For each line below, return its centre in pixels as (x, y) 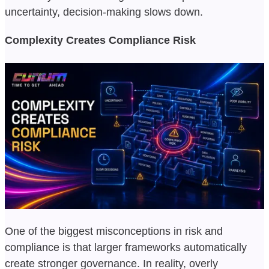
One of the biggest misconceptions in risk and (114, 231)
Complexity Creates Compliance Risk (100, 40)
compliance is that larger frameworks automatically (126, 247)
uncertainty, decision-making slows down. (104, 12)
